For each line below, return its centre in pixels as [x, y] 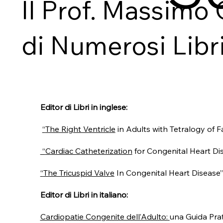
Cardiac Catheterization [89, 151]
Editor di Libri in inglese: [84, 107]
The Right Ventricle [80, 129]
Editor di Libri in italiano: [84, 195]
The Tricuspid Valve [79, 173]
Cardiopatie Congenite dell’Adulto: [104, 217]
